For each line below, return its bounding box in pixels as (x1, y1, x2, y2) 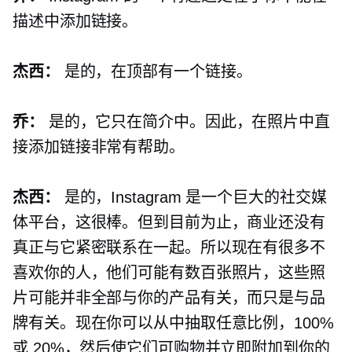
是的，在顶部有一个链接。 (59, 63, 252, 81)
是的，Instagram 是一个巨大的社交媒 (59, 189, 327, 207)
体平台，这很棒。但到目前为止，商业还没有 (13, 214, 325, 232)
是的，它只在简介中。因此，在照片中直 (43, 113, 330, 131)
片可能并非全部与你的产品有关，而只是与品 (13, 289, 325, 307)
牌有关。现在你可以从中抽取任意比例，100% (13, 314, 334, 332)
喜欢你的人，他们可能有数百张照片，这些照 (13, 264, 325, 282)
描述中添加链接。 (13, 13, 138, 31)
